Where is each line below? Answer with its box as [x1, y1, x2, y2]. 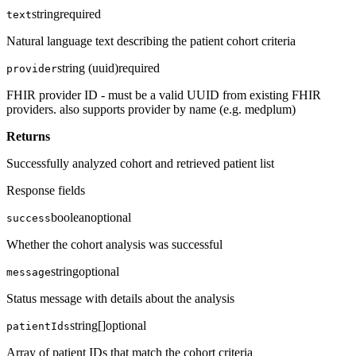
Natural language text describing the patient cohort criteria [6, 33, 296, 48]
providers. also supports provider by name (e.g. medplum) [6, 102, 296, 116]
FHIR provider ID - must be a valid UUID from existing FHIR [6, 87, 321, 102]
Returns [6, 129, 56, 143]
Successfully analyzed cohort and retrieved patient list [6, 156, 274, 170]
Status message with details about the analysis [6, 291, 234, 305]
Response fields [6, 183, 85, 197]
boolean [51, 210, 91, 224]
